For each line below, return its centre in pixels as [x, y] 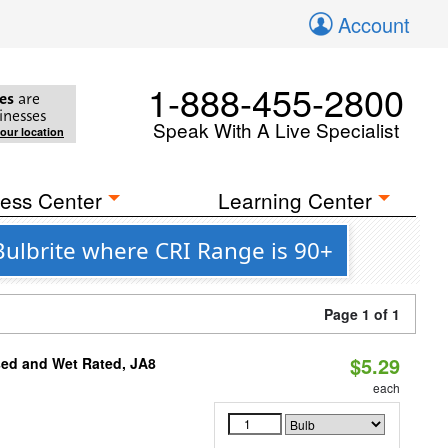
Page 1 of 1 [362, 314]
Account [374, 24]
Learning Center [295, 200]
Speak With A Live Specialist [276, 129]
